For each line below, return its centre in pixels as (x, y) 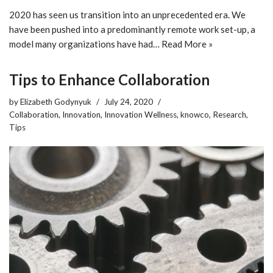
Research (229, 115)
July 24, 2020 (129, 102)
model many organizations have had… (85, 44)
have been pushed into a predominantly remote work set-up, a (132, 30)
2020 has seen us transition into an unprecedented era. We (127, 15)
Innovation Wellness (140, 115)
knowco (195, 115)
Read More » (187, 44)
